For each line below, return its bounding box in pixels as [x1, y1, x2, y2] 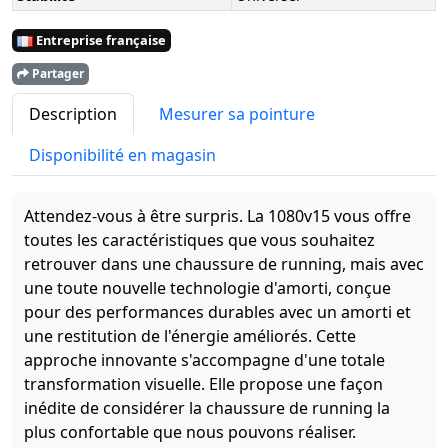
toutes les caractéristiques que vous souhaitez [24, 228, 375, 251]
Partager [29, 64, 84, 82]
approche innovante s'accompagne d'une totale [24, 348, 385, 371]
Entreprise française [33, 30, 166, 49]
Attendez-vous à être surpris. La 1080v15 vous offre [24, 204, 411, 227]
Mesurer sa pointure [159, 102, 315, 125]
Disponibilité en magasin [29, 143, 216, 166]
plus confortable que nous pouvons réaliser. [24, 420, 356, 443]
